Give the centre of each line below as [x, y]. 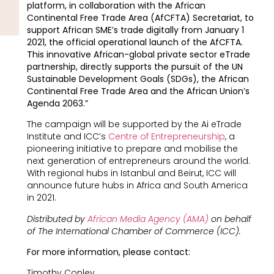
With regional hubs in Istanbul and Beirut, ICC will [131, 173]
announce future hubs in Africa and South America [137, 186]
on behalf [231, 219]
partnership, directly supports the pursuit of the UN [135, 66]
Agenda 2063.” [57, 103]
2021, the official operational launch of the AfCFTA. [135, 42]
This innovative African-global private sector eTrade [138, 54]
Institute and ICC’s [67, 137]
